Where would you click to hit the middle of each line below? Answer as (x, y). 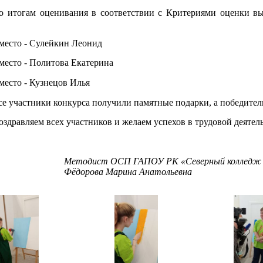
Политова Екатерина (72, 63)
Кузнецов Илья (60, 82)
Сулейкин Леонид (66, 43)
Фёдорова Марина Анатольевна (128, 172)
